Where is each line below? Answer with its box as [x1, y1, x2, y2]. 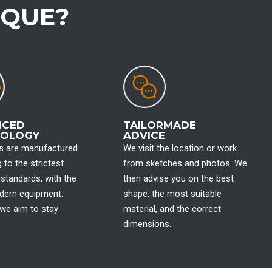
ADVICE [123, 129, 166, 141]
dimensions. [123, 219, 172, 229]
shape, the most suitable [123, 188, 222, 199]
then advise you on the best [123, 173, 234, 184]
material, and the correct [123, 203, 222, 214]
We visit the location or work [123, 143, 237, 154]
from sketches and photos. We [123, 158, 248, 169]
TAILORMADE [123, 119, 197, 131]
